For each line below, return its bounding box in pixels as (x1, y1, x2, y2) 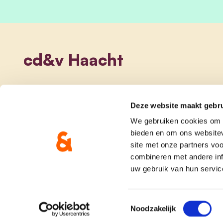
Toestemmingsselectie (130, 198, 204, 207)
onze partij (101, 184, 161, 200)
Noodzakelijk (130, 204, 176, 213)
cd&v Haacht (23, 49, 123, 70)
